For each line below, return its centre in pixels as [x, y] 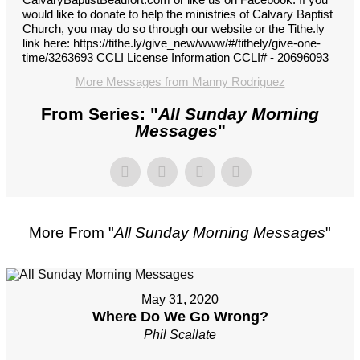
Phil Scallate [180, 335]
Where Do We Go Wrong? [180, 317]
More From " [72, 233]
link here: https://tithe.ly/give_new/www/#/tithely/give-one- [172, 43]
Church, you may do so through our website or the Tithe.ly [174, 29]
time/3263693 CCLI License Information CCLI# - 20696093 [176, 58]
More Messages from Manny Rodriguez [180, 82]
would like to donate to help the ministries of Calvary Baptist [178, 14]
